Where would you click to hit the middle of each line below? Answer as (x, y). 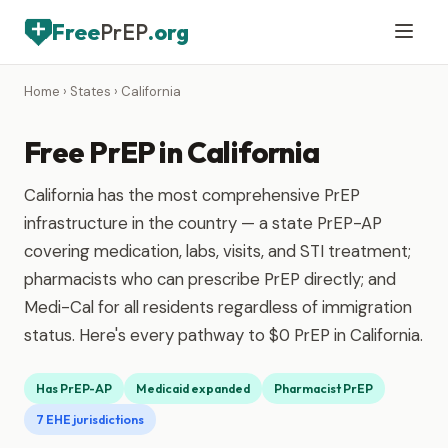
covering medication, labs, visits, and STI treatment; (217, 251)
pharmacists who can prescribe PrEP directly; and (210, 279)
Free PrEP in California (172, 152)
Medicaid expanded (193, 388)
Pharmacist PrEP (323, 388)
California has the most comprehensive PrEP (192, 195)
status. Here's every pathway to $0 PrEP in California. (223, 335)
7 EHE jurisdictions (90, 419)
